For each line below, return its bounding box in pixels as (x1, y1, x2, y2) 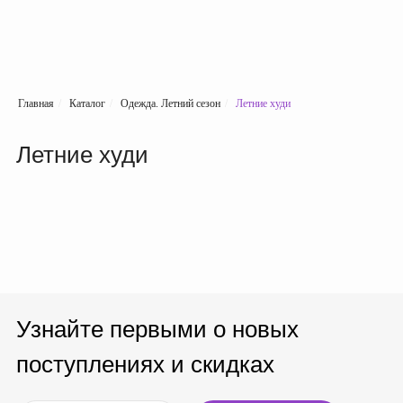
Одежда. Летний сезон (121, 97, 220, 110)
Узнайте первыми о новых (16, 316, 299, 343)
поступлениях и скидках (16, 351, 274, 378)
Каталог (69, 97, 105, 110)
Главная (18, 97, 54, 110)
